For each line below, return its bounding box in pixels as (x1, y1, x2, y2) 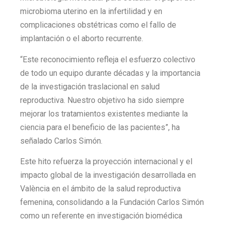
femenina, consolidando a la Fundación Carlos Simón (20, 197, 204, 207)
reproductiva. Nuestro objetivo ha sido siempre (20, 95, 184, 105)
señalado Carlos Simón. (20, 136, 102, 146)
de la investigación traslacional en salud (20, 81, 160, 91)
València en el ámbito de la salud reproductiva (20, 183, 181, 193)
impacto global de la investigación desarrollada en (20, 170, 196, 180)
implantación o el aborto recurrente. (20, 34, 143, 44)
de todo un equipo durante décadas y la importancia (20, 68, 200, 78)
